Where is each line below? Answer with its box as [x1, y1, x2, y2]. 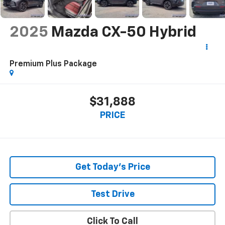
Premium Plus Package [9, 60, 97, 68]
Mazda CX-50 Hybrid [51, 25, 196, 40]
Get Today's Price [75, 163, 150, 172]
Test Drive [90, 190, 135, 199]
